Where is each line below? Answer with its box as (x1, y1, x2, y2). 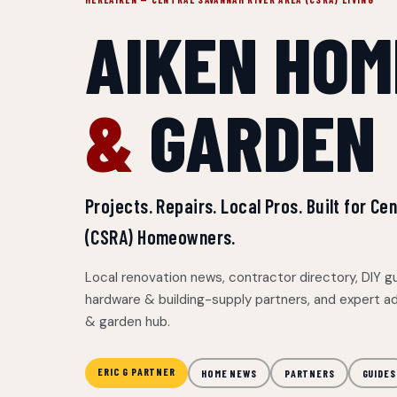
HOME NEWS (201, 366, 257, 379)
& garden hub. (85, 313, 170, 331)
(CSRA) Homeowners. (85, 225, 236, 248)
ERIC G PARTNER (97, 365, 175, 378)
